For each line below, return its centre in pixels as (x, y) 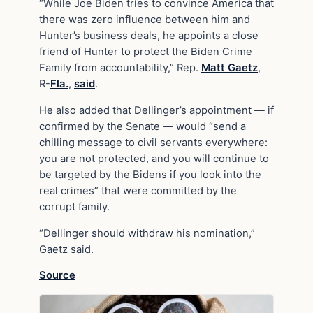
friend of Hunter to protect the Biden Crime (146, 52)
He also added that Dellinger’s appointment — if (156, 110)
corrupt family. (74, 206)
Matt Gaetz (230, 68)
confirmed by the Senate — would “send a (143, 126)
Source (57, 276)
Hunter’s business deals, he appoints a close (149, 36)
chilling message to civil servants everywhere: (153, 142)
